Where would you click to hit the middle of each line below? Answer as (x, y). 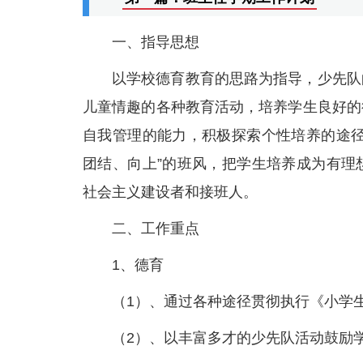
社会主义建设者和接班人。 (170, 192)
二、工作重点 (156, 228)
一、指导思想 (156, 42)
